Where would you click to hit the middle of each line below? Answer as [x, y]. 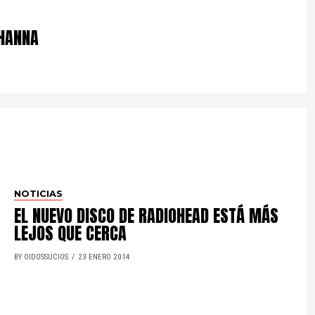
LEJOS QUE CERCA [71, 233]
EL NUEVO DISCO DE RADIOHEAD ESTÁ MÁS [147, 216]
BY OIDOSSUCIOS [41, 257]
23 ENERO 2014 [104, 257]
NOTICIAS [39, 193]
